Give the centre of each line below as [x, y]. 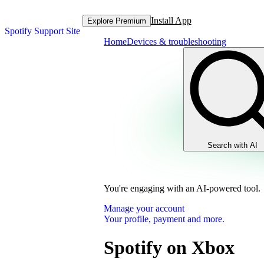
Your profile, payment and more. [164, 219]
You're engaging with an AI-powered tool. [182, 188]
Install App [171, 20]
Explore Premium [116, 21]
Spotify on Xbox [169, 248]
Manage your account [144, 208]
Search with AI [232, 145]
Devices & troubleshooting [176, 42]
